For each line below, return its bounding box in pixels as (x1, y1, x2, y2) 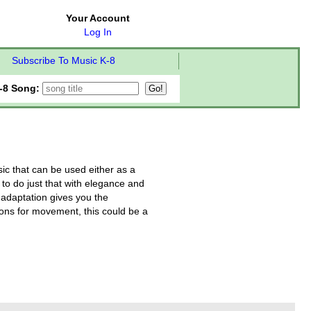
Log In (84, 27, 112, 37)
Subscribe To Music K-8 (11, 56, 115, 66)
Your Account (66, 13, 130, 24)
